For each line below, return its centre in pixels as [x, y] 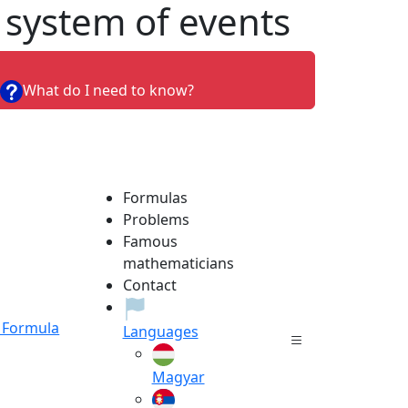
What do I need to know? [108, 90]
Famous [150, 242]
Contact [149, 286]
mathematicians [178, 264]
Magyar [178, 377]
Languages [160, 331]
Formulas [155, 198]
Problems [156, 220]
